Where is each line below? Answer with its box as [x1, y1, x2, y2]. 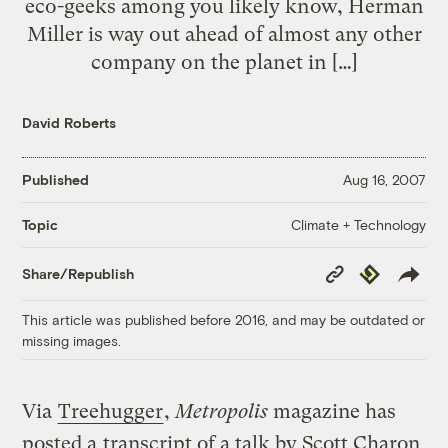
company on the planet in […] [90, 49, 358, 74]
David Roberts [22, 113, 117, 131]
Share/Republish [22, 265, 135, 283]
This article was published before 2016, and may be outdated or [22, 310, 426, 328]
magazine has [268, 399, 397, 423]
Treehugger [58, 399, 164, 423]
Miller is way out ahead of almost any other [26, 21, 422, 46]
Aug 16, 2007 [342, 171, 426, 189]
